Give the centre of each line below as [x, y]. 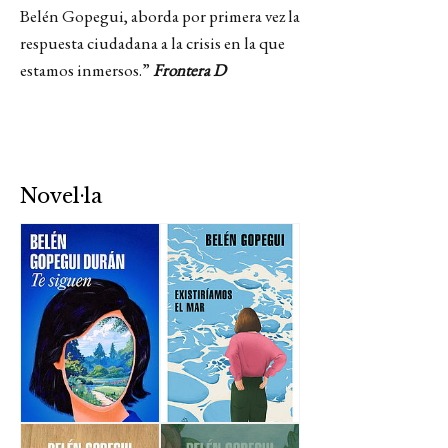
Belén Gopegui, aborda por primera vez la [160, 16]
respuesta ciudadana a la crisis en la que [152, 43]
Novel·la [61, 196]
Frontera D [189, 70]
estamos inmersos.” [86, 70]
